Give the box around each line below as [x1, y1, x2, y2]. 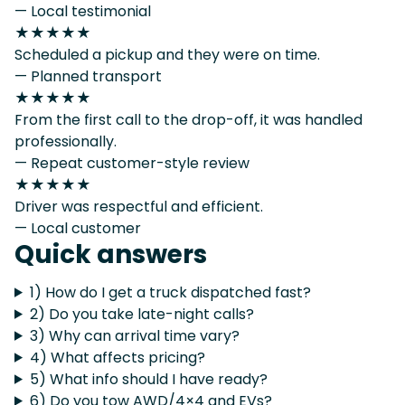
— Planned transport [14, 65, 162, 87]
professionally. [14, 130, 117, 152]
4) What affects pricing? [29, 346, 205, 368]
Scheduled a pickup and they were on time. [14, 43, 320, 65]
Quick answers [14, 236, 207, 272]
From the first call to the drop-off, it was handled [14, 108, 363, 130]
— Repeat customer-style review [14, 152, 250, 174]
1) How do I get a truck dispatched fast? [29, 281, 311, 303]
